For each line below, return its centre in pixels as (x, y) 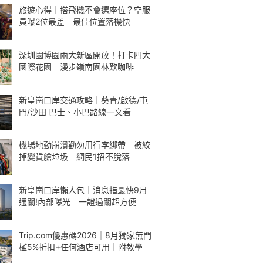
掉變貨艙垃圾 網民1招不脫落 (74, 157)
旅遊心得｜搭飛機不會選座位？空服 (85, 10)
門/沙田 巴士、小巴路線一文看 (75, 112)
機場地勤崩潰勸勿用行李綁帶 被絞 (85, 145)
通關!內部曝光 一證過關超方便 (77, 202)
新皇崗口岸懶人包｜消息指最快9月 (83, 190)
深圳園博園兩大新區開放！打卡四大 (85, 55)
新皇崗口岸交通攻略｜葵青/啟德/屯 (83, 100)
